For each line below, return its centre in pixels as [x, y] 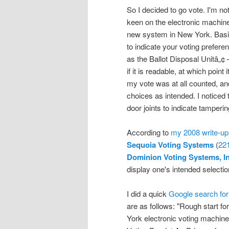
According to [149, 132]
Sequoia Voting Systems [170, 144]
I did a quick [148, 194]
